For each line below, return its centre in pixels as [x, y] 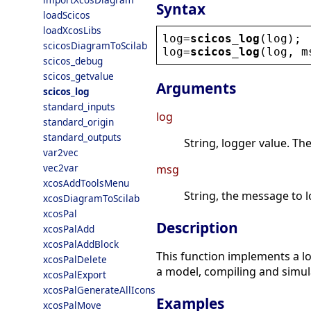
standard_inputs [79, 107]
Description [197, 228]
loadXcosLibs [72, 30]
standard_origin [78, 122]
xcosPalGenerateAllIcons [99, 290]
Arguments [196, 89]
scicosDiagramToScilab [95, 45]
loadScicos [67, 15]
